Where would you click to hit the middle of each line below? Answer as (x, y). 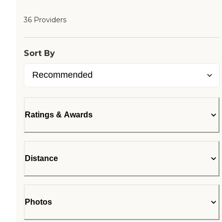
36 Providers (45, 20)
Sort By (39, 53)
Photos (38, 202)
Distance (41, 158)
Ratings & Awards (59, 115)
